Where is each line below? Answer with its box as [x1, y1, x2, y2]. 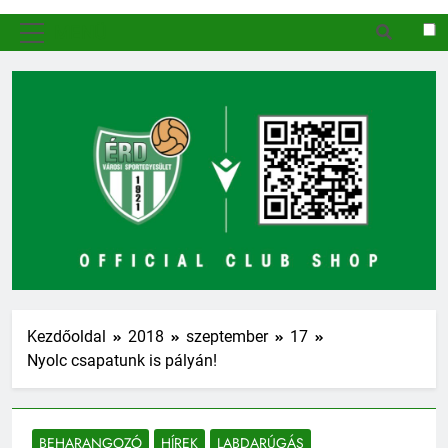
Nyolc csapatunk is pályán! [27, 350, 217, 370]
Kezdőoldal [27, 326, 106, 346]
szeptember [186, 326, 268, 346]
